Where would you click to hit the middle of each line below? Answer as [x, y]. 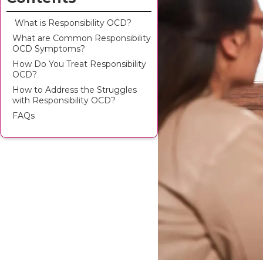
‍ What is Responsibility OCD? [72, 23]
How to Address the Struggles [75, 90]
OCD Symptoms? [49, 49]
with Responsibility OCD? [64, 100]
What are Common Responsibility [82, 38]
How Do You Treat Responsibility [79, 64]
